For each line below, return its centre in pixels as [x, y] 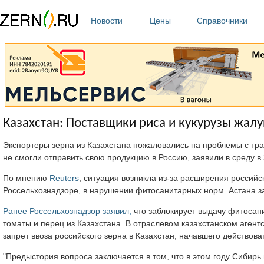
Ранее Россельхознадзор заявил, [67, 211]
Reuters [64, 178]
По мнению [26, 178]
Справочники [222, 21]
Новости [107, 21]
